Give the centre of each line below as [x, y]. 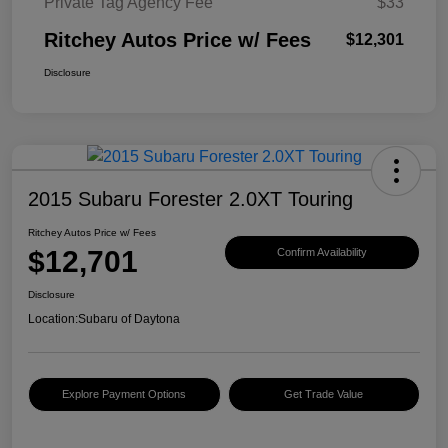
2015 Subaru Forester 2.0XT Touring [190, 199]
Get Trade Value [324, 394]
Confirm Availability [322, 251]
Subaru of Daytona [129, 319]
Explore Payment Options [124, 394]
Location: [53, 319]
